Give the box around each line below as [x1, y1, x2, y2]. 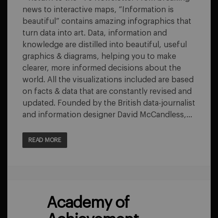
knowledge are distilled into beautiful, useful [22, 41, 187, 49]
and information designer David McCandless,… [22, 111, 192, 119]
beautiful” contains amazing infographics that [22, 18, 191, 25]
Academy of [46, 195, 129, 211]
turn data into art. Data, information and [22, 29, 167, 37]
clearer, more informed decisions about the [22, 64, 181, 72]
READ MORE [28, 137, 61, 143]
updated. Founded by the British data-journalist [22, 99, 195, 107]
